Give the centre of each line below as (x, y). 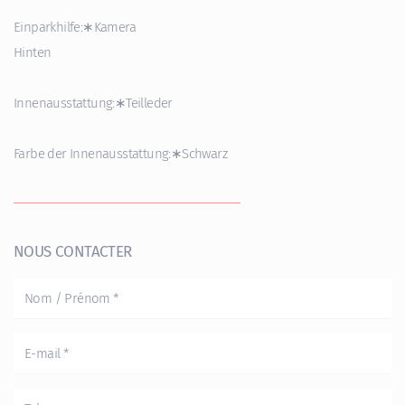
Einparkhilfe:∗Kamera (75, 27)
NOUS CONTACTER (73, 251)
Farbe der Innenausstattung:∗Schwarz (120, 153)
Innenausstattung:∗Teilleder (93, 103)
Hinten (33, 52)
